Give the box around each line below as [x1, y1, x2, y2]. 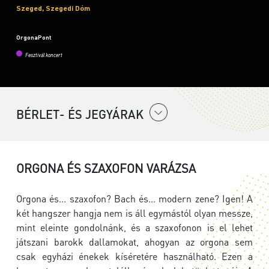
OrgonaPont [16, 34, 51, 41]
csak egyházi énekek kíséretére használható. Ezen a [16, 250, 253, 263]
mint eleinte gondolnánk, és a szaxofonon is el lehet [16, 221, 253, 234]
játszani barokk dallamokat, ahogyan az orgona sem [16, 235, 253, 249]
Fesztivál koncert [25, 53, 62, 59]
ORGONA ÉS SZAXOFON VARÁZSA [16, 160, 196, 177]
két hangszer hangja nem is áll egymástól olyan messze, [16, 207, 253, 220]
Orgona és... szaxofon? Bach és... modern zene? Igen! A [16, 192, 253, 205]
